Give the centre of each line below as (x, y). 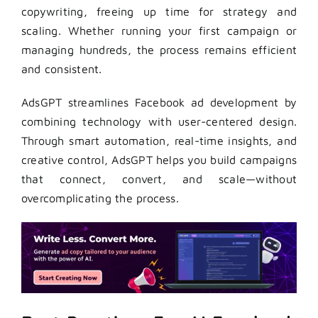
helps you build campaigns (225, 160)
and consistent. (62, 69)
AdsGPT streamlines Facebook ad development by (159, 103)
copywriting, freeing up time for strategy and (159, 12)
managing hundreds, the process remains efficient (159, 50)
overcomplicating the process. (100, 198)
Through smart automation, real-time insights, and (159, 141)
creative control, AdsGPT (87, 160)
